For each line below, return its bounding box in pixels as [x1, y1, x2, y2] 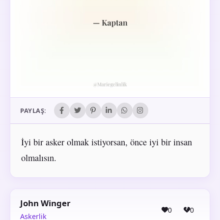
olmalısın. [21, 152, 56, 164]
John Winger [20, 197, 71, 209]
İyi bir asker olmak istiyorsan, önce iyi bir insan [21, 136, 192, 148]
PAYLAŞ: [20, 106, 47, 115]
